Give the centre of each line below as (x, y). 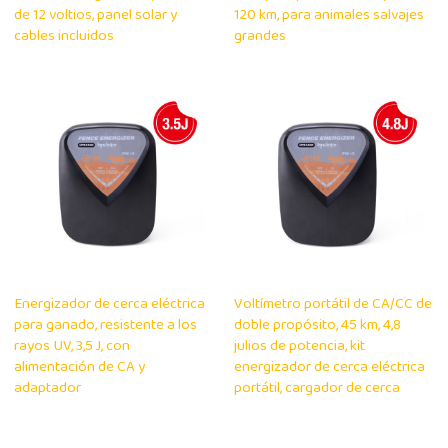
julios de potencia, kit (299, 347)
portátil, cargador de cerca (317, 389)
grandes (260, 36)
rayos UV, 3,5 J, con (72, 347)
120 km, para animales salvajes (329, 15)
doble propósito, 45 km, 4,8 (317, 326)
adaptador (48, 389)
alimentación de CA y (80, 368)
